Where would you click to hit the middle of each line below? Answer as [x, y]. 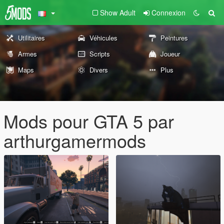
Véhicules [103, 38]
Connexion [168, 12]
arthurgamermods [75, 140]
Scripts [99, 54]
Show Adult [118, 12]
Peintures [174, 38]
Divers [98, 70]
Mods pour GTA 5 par [89, 121]
